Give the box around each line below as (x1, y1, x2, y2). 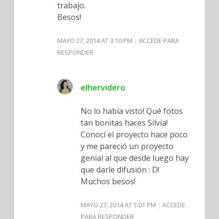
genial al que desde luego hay (81, 153, 189, 164)
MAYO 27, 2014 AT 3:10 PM (57, 36, 134, 45)
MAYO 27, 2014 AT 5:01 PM (81, 200, 157, 210)
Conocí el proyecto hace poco (81, 129, 188, 140)
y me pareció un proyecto (81, 141, 174, 152)
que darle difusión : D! (81, 164, 159, 175)
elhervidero (81, 82, 125, 93)
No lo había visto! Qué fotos (81, 106, 183, 117)
